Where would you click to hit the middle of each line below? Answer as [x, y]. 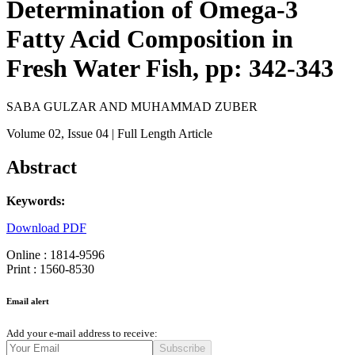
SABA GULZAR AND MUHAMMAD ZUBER [132, 107]
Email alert [28, 302]
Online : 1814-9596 [55, 255]
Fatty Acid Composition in [150, 39]
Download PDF [46, 228]
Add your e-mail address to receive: [82, 334]
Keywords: [36, 201]
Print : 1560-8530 [50, 269]
